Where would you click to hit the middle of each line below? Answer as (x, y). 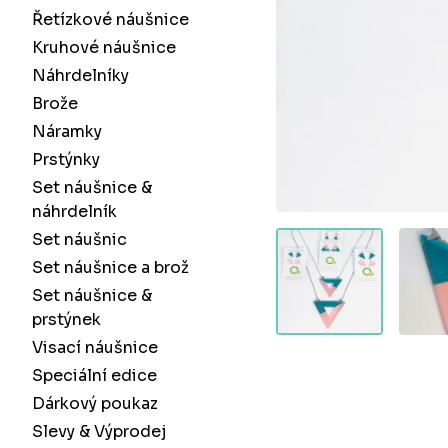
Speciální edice (94, 375)
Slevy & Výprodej (99, 431)
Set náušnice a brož (110, 267)
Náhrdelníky (80, 75)
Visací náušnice (95, 347)
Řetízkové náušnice (110, 19)
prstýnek (66, 319)
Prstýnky (66, 159)
